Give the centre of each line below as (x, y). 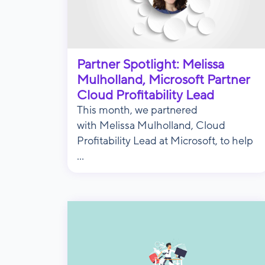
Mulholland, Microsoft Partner (164, 80)
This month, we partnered (137, 110)
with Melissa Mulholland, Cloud (151, 125)
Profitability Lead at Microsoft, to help (165, 141)
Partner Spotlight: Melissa (151, 64)
